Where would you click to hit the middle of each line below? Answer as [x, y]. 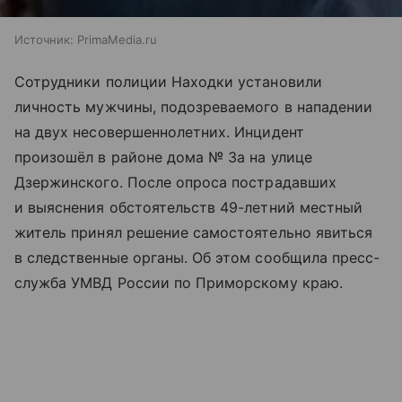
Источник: [44, 40]
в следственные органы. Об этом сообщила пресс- [197, 258]
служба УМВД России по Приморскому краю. [179, 283]
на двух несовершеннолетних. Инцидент [159, 132]
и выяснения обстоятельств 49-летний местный [189, 208]
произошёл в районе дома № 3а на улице [163, 157]
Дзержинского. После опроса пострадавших [175, 183]
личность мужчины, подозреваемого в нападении [194, 107]
